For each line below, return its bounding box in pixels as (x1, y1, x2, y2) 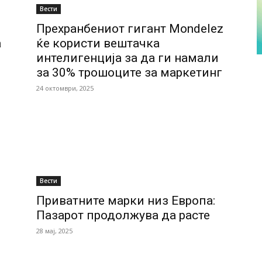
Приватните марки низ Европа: (36, 194, 215, 208)
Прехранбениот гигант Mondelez (36, 22, 223, 36)
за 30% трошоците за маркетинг (36, 65, 222, 80)
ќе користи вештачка (36, 36, 160, 50)
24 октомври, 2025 (36, 84, 94, 92)
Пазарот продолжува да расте (36, 208, 210, 222)
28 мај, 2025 (36, 226, 73, 235)
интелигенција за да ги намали (36, 51, 219, 65)
